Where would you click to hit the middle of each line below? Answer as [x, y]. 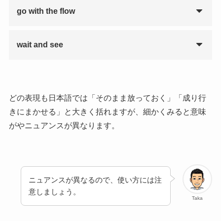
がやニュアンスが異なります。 [64, 125]
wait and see [40, 44]
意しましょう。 [55, 192]
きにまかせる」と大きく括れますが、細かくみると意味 [107, 111]
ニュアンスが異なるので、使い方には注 [95, 180]
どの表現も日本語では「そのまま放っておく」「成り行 [107, 98]
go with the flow [46, 11]
